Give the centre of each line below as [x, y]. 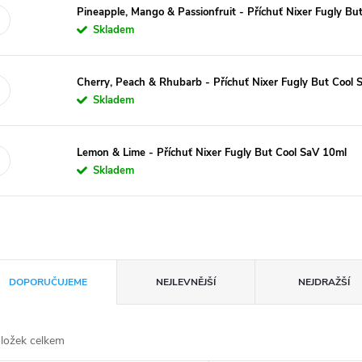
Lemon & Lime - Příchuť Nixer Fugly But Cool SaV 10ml [212, 152]
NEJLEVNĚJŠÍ [186, 282]
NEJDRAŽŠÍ [324, 282]
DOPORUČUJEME [48, 282]
